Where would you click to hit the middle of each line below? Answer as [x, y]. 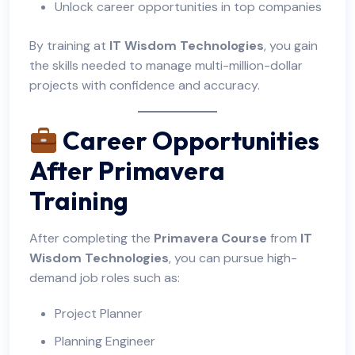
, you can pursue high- [233, 258]
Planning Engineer [105, 342]
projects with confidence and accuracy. [145, 86]
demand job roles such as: [105, 278]
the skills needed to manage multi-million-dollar [166, 66]
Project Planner [99, 314]
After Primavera [127, 171]
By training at [69, 46]
